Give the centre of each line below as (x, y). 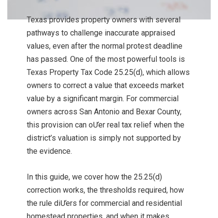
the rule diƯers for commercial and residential (104, 203)
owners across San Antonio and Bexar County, (104, 112)
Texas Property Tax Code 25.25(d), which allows (108, 73)
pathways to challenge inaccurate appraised (101, 33)
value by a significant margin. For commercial (103, 99)
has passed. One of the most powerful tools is (106, 59)
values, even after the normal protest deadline (105, 46)
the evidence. (49, 151)
